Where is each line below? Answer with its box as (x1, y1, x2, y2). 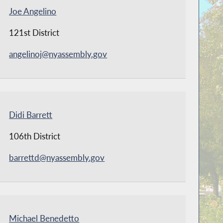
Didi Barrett (9, 110, 53, 120)
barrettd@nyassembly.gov (9, 152, 105, 163)
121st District (9, 27, 60, 38)
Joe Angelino (9, 6, 57, 17)
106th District (9, 131, 61, 142)
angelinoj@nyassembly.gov (9, 49, 108, 60)
